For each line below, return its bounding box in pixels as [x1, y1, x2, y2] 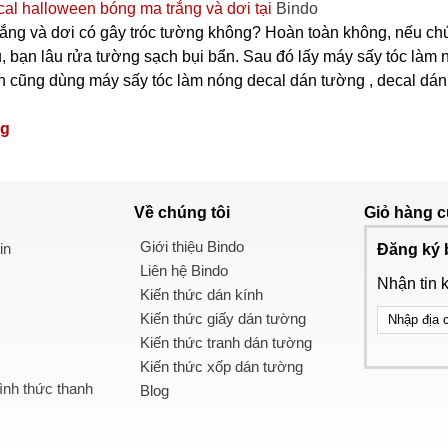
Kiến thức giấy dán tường [140, 309, 306, 327]
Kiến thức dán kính [140, 285, 263, 303]
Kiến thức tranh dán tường [140, 333, 312, 351]
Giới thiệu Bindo [140, 237, 244, 255]
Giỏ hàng [364, 203, 437, 221]
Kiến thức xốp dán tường [140, 357, 303, 375]
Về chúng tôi [134, 203, 230, 221]
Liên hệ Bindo [140, 261, 228, 279]
